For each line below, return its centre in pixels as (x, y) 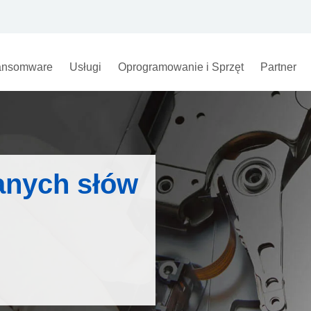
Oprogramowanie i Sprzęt (181, 67)
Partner (278, 67)
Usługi (85, 67)
